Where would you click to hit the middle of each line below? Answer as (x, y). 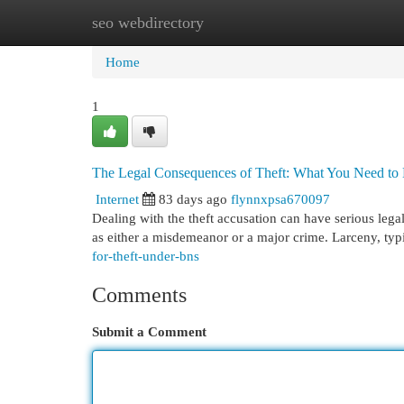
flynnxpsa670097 (280, 199)
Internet (117, 199)
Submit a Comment (149, 331)
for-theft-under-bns (146, 256)
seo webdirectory (148, 23)
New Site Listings (230, 22)
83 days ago (193, 199)
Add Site (330, 22)
